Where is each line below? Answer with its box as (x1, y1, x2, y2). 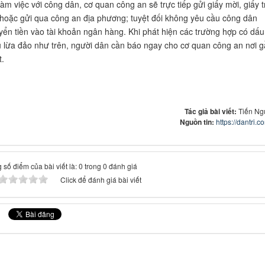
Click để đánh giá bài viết (60, 174, 141, 185)
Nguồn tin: (180, 117, 216, 128)
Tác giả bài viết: (185, 106, 238, 117)
